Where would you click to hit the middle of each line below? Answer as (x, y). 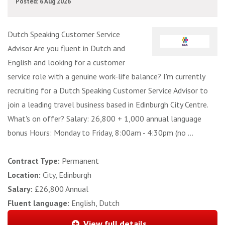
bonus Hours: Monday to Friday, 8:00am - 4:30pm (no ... (100, 133)
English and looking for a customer (66, 63)
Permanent (80, 161)
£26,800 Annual (62, 189)
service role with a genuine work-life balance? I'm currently (106, 77)
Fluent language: (39, 203)
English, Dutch (95, 203)
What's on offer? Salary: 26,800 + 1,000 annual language (104, 119)
